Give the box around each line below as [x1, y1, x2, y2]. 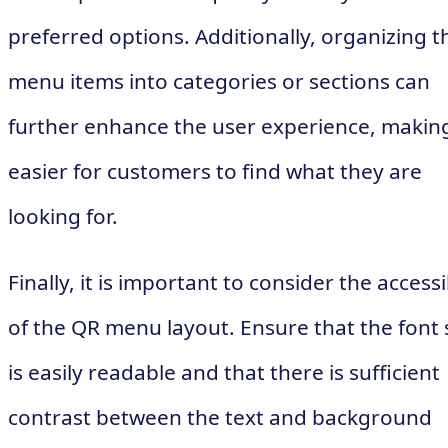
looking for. [8, 201, 118, 230]
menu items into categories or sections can [8, 66, 430, 95]
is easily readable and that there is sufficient [8, 357, 440, 386]
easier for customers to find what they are [8, 156, 422, 185]
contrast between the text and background [8, 402, 432, 431]
